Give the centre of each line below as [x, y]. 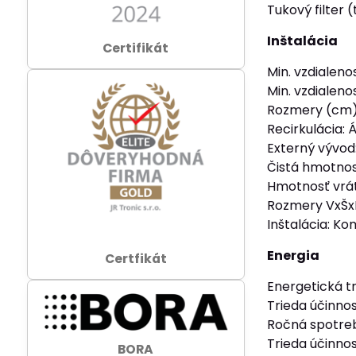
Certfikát [135, 259]
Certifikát [136, 48]
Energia [294, 255]
